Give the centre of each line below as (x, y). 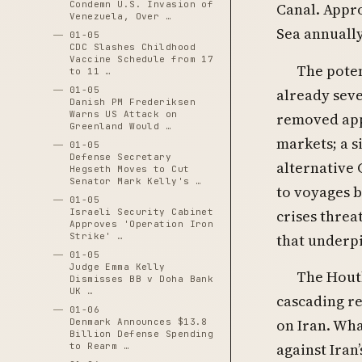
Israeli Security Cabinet (141, 212)
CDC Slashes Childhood (132, 47)
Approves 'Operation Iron (141, 224)
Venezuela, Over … (120, 16)
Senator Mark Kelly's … (135, 181)
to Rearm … (99, 346)
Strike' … (96, 236)
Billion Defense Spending (141, 334)
